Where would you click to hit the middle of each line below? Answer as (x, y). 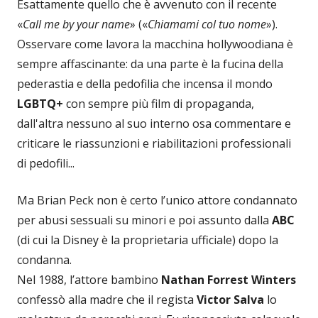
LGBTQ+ (40, 104)
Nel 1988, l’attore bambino (89, 280)
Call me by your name (76, 24)
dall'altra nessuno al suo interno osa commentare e (154, 124)
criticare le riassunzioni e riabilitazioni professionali (154, 144)
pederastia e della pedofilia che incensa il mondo (145, 84)
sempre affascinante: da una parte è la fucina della (150, 64)
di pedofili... (46, 164)
